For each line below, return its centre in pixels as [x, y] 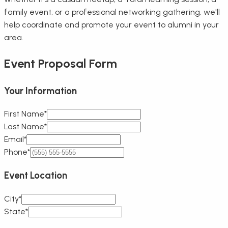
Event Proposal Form [61, 63]
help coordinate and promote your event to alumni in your [111, 24]
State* [16, 211]
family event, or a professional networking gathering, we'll [112, 12]
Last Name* [25, 127]
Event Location [36, 175]
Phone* [17, 152]
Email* [15, 139]
